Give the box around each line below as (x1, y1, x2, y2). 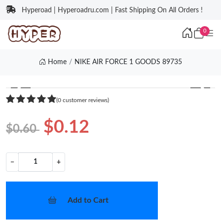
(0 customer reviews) (56, 97, 109, 103)
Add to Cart (67, 196, 109, 204)
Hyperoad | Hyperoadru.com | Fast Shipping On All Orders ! (22, 7, 203, 14)
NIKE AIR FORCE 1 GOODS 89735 (74, 59, 182, 66)
